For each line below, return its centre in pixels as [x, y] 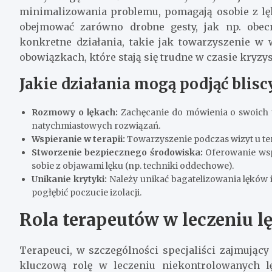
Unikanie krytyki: [69, 179]
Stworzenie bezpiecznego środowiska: [117, 152]
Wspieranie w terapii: [78, 139]
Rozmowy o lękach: [75, 112]
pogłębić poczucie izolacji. [87, 192]
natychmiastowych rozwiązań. [96, 125]
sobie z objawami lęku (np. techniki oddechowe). [133, 165]
